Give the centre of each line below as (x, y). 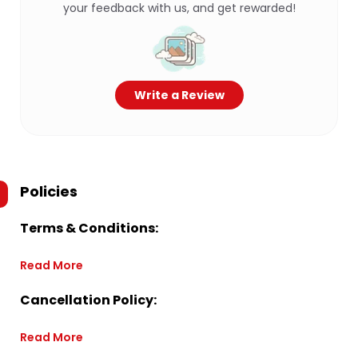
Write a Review (179, 95)
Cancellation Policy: (88, 300)
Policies (49, 191)
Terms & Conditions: (89, 228)
